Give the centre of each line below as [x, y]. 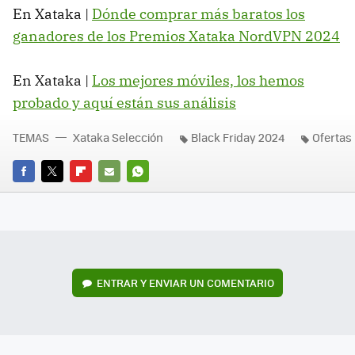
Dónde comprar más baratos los [198, 14]
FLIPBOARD [98, 193]
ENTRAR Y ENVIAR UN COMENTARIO [185, 282]
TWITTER [63, 193]
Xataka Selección [118, 137]
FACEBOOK [39, 193]
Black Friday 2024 [238, 137]
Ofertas [332, 137]
